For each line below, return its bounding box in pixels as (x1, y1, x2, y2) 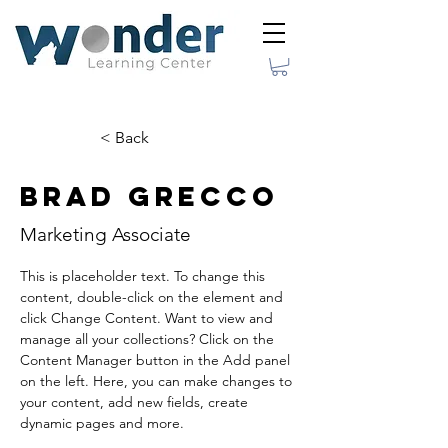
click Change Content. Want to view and (20, 309, 277, 328)
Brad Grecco (20, 179, 279, 214)
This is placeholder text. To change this (20, 267, 269, 286)
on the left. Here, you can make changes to (20, 372, 296, 391)
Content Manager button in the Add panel (20, 351, 294, 370)
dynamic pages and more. (20, 414, 184, 433)
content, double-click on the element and (20, 288, 287, 307)
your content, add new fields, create (20, 393, 252, 412)
